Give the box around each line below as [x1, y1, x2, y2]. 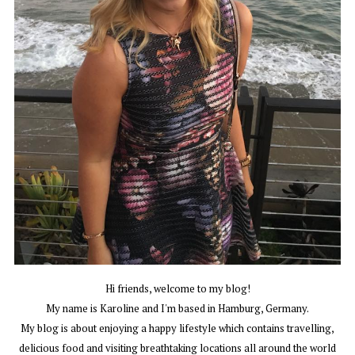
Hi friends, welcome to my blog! [105, 281, 250, 296]
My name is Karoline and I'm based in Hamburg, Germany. [46, 301, 309, 316]
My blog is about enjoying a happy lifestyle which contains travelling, [21, 321, 334, 336]
